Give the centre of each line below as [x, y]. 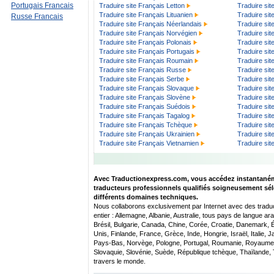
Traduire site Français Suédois [145, 106]
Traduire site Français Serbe [142, 79]
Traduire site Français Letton [142, 6]
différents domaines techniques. [146, 197]
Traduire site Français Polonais [145, 42]
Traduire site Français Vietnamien [149, 143]
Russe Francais [37, 17]
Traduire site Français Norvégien [148, 33]
